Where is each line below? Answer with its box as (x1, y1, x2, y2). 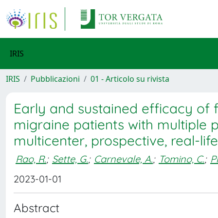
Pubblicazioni (31, 73, 80, 84)
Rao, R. (16, 152, 46, 165)
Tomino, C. (159, 152, 204, 165)
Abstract (14, 200, 59, 215)
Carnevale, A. (94, 152, 153, 165)
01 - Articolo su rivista (91, 73, 169, 84)
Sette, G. (52, 152, 88, 165)
